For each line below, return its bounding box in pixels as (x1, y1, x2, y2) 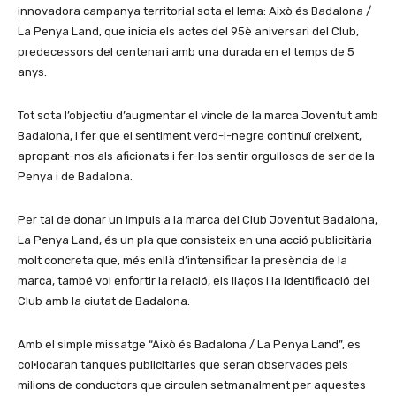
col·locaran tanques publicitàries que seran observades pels (18, 358, 348, 371)
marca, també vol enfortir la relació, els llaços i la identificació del (18, 274, 369, 287)
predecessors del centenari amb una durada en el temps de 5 (18, 45, 354, 58)
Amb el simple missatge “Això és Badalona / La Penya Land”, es (18, 338, 361, 351)
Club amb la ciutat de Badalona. (18, 294, 190, 308)
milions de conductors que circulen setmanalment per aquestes (18, 378, 366, 392)
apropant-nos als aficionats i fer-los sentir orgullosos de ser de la (18, 149, 375, 163)
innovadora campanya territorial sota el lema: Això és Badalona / (18, 4, 371, 18)
